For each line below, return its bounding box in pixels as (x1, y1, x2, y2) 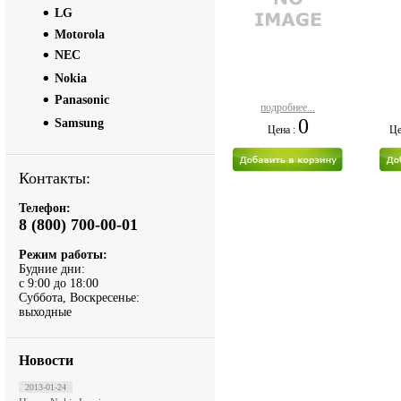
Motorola (55, 28, 105, 41)
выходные (19, 305, 72, 319)
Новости (19, 353, 73, 368)
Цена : (267, 124, 298, 136)
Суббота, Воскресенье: (19, 291, 140, 304)
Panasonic (55, 93, 109, 107)
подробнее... (260, 101, 316, 114)
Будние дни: (19, 262, 85, 276)
